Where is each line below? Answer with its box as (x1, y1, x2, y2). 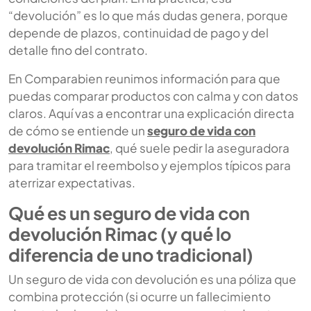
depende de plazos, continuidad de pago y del (8, 24, 269, 40)
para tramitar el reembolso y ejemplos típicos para (8, 157, 291, 173)
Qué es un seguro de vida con (8, 201, 250, 224)
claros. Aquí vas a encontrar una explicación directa (8, 105, 294, 121)
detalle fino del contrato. (8, 42, 148, 58)
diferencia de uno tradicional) (8, 243, 253, 266)
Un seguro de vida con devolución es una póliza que (8, 271, 296, 287)
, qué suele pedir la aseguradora (110, 140, 289, 155)
